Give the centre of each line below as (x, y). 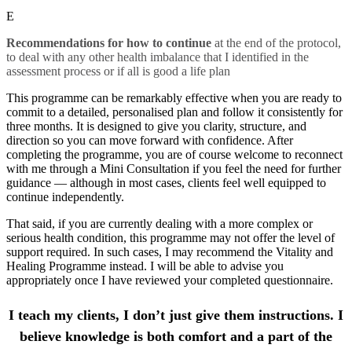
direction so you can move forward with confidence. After (150, 140)
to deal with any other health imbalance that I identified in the (158, 57)
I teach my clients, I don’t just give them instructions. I (176, 315)
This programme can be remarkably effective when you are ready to (174, 98)
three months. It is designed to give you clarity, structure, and (156, 126)
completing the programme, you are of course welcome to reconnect (174, 154)
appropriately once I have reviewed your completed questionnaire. (170, 280)
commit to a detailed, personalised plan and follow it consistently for (174, 112)
